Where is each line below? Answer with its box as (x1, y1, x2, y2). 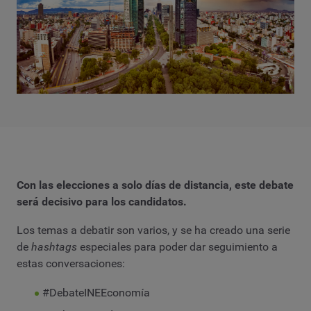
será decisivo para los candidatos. (17, 194, 187, 208)
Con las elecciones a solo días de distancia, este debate (17, 178, 294, 192)
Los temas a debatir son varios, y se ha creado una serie (17, 224, 290, 237)
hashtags (31, 240, 77, 254)
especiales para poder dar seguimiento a (77, 240, 278, 254)
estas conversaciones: (17, 257, 125, 271)
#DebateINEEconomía (42, 285, 150, 299)
